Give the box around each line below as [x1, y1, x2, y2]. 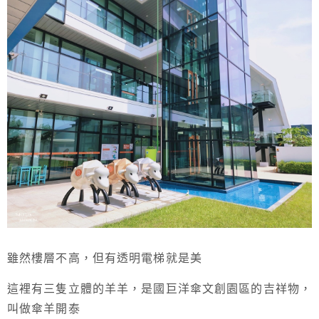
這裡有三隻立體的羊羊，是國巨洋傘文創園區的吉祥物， [7, 283, 312, 296]
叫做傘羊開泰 [7, 303, 80, 315]
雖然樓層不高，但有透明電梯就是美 [7, 252, 202, 265]
